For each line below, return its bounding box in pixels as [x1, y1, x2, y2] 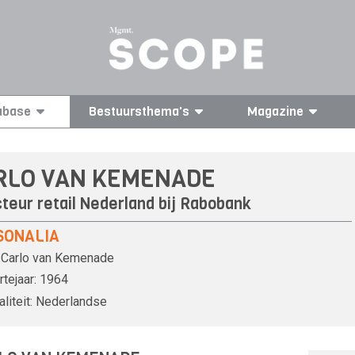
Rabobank [180, 193, 251, 215]
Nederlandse [36, 293, 107, 309]
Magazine [246, 103, 303, 120]
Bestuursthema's [89, 103, 190, 120]
